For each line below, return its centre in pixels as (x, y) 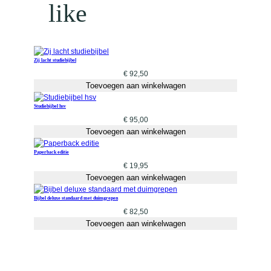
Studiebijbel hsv (50, 106)
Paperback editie (51, 152)
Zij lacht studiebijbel (55, 60)
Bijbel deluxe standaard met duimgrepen (76, 198)
